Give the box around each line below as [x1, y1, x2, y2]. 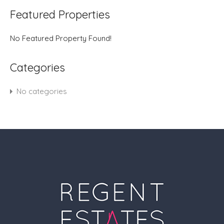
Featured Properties [10, 7, 110, 21]
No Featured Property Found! [10, 33, 111, 43]
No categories [16, 86, 67, 96]
